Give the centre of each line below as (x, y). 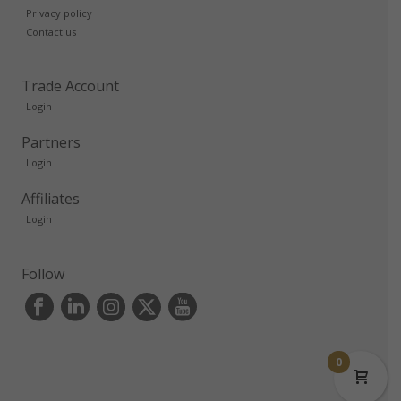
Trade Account (70, 85)
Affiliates (50, 198)
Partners (51, 142)
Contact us (51, 31)
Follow (43, 273)
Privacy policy (59, 13)
